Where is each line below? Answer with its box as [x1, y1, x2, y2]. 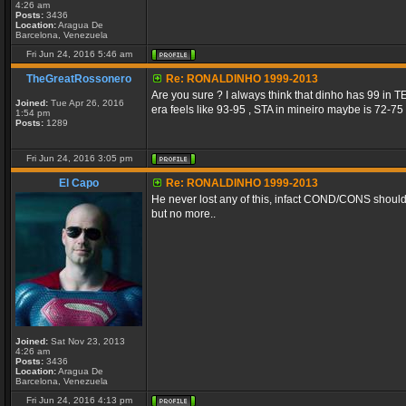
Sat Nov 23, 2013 [48, 336, 125, 346]
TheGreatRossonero [26, 72, 131, 85]
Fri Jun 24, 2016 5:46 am [25, 49, 132, 59]
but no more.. [151, 208, 216, 220]
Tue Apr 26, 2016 [48, 98, 124, 108]
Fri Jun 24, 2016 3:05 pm [25, 153, 132, 163]
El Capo [59, 177, 99, 189]
